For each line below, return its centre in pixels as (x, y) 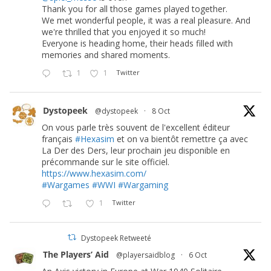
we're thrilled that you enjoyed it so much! (124, 31)
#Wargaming (143, 184)
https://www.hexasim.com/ (94, 173)
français (58, 139)
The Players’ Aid (76, 254)
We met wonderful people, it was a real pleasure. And (146, 20)
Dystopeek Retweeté (116, 238)
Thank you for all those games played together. (135, 8)
